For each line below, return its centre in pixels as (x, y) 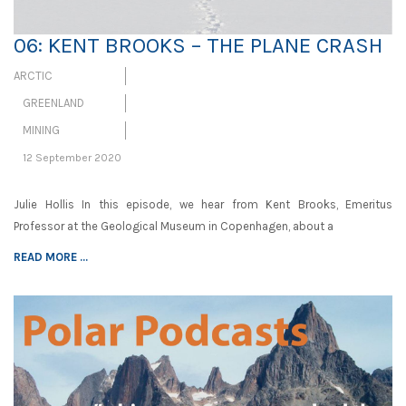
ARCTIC (33, 76)
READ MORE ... (51, 257)
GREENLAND (53, 103)
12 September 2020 (72, 158)
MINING (41, 130)
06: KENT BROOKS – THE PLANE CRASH (198, 46)
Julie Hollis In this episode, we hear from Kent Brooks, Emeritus (203, 205)
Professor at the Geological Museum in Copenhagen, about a (174, 227)
